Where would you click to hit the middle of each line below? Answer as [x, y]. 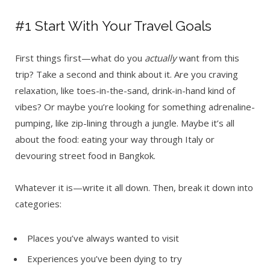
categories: [38, 203]
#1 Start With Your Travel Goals [113, 25]
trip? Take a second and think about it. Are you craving [127, 74]
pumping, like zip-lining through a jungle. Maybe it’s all [125, 123]
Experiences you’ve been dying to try [105, 259]
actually [161, 58]
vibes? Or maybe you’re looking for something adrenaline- [135, 106]
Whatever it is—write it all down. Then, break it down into [134, 187]
